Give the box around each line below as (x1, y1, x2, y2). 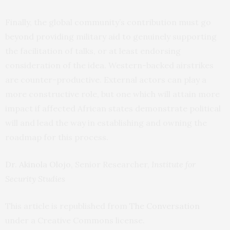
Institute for (151, 159, 196, 169)
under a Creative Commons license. (5, 215, 145, 225)
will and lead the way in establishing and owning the (5, 117, 207, 128)
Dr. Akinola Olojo (5, 159, 71, 169)
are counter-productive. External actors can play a (5, 74, 206, 85)
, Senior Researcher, (71, 159, 151, 169)
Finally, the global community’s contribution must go (5, 16, 211, 27)
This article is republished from (5, 200, 129, 211)
